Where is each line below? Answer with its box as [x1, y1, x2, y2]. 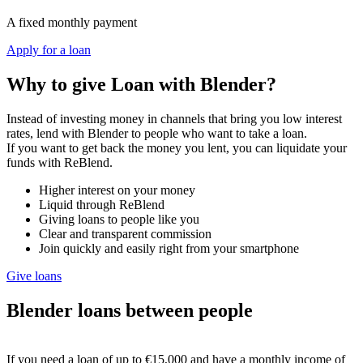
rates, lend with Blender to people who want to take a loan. [6, 126, 307, 141]
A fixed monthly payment [6, 15, 137, 30]
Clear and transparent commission [39, 227, 211, 241]
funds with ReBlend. [6, 156, 113, 170]
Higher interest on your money [39, 183, 195, 198]
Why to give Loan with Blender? [6, 74, 276, 96]
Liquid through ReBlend [39, 198, 164, 212]
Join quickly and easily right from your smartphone [39, 241, 299, 256]
